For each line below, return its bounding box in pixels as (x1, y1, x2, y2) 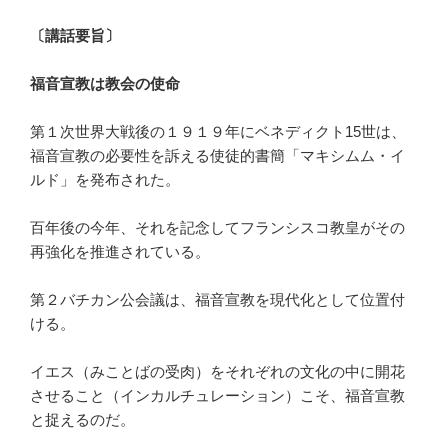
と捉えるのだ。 (30, 410, 135, 428)
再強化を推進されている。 (30, 242, 210, 260)
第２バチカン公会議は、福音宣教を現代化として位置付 (30, 290, 405, 308)
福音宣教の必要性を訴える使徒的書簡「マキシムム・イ (30, 146, 405, 164)
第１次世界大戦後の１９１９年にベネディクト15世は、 (30, 122, 406, 140)
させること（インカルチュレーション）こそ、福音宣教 (30, 386, 405, 404)
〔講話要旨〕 (30, 26, 120, 44)
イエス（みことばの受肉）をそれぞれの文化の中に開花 (30, 362, 405, 380)
